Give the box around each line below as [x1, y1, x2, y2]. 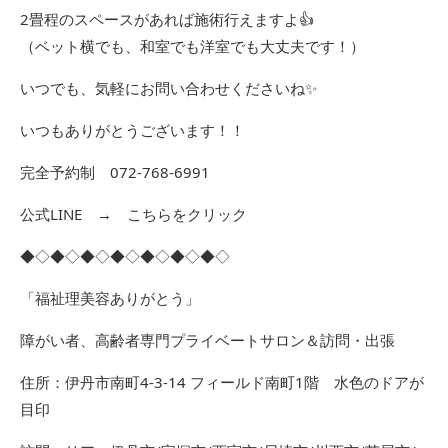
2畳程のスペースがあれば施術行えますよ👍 [20, 9, 314, 29]
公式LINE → [20, 204, 127, 224]
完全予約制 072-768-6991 [20, 162, 210, 182]
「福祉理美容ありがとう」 [20, 288, 200, 308]
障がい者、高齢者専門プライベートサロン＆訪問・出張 [20, 330, 395, 350]
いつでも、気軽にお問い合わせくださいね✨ [20, 78, 317, 98]
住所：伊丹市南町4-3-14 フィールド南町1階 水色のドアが [20, 372, 424, 392]
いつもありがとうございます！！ [20, 120, 245, 140]
